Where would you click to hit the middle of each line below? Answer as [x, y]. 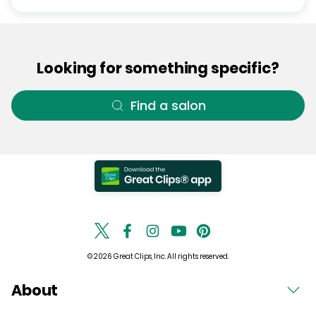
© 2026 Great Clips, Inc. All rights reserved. [158, 257]
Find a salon [168, 105]
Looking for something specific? [158, 68]
